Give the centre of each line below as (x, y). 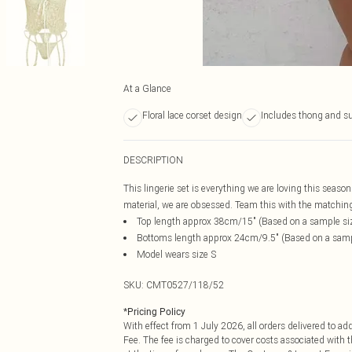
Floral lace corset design (192, 115)
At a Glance (147, 88)
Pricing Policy (156, 312)
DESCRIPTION (153, 160)
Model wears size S (176, 254)
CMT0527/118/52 (185, 285)
